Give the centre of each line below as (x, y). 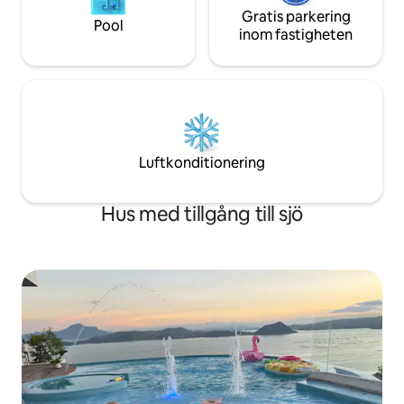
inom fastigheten (296, 35)
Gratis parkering (296, 17)
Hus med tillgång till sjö (202, 215)
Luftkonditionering (202, 163)
